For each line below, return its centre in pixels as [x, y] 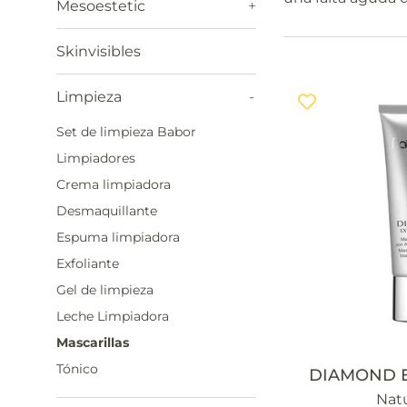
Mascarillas [93, 342]
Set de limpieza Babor [126, 132]
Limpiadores [96, 158]
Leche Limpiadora [113, 316]
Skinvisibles [99, 51]
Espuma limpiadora [118, 237]
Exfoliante [88, 263]
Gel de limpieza [105, 290]
